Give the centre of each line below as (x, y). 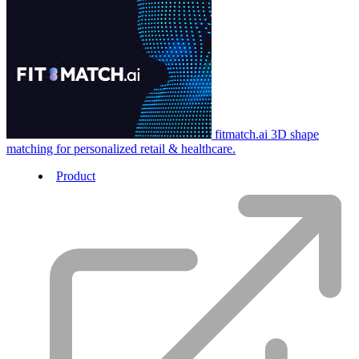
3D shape (295, 135)
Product (76, 176)
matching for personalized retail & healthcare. (121, 149)
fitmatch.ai (243, 135)
